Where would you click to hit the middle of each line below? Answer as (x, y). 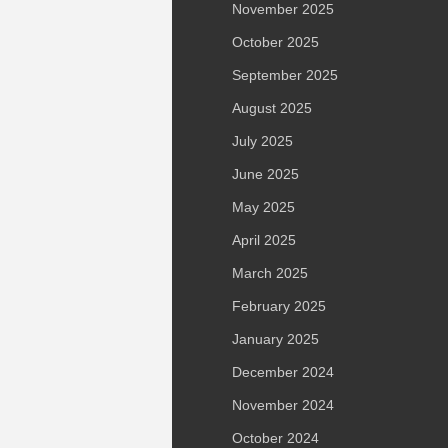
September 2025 (285, 75)
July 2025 (262, 141)
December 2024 (283, 372)
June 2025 (265, 174)
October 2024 (275, 438)
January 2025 (275, 339)
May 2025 (263, 207)
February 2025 (279, 306)
